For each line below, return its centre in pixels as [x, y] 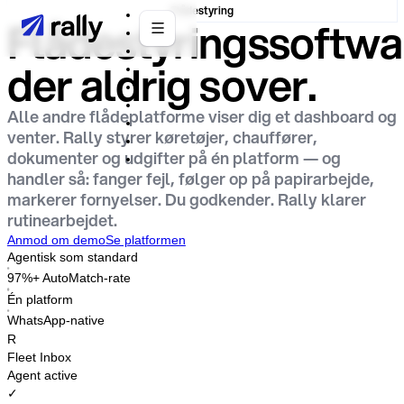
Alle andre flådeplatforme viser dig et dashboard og [202, 117]
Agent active [42, 376]
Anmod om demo [56, 240]
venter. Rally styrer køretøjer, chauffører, [162, 138]
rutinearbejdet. [62, 220]
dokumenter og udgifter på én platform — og [174, 158]
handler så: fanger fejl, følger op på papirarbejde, [190, 179]
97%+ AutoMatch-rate [69, 279]
